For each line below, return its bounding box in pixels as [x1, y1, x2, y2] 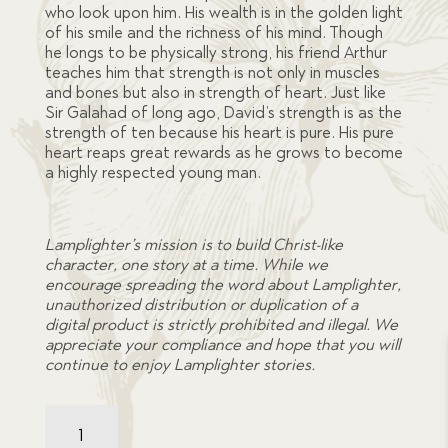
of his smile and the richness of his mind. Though [44, 22, 383, 42]
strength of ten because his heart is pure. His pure [44, 122, 394, 142]
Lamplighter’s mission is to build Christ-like [44, 234, 343, 254]
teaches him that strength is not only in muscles [44, 62, 380, 82]
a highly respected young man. [44, 162, 261, 182]
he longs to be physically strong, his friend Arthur [44, 42, 387, 62]
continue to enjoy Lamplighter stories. [44, 354, 315, 374]
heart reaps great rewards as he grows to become [44, 142, 403, 162]
